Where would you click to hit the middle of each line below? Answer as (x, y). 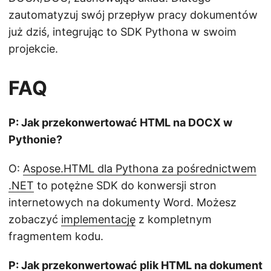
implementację (98, 220)
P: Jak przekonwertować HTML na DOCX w (120, 123)
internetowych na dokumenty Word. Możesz (122, 203)
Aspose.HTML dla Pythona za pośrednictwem (140, 169)
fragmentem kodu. (56, 237)
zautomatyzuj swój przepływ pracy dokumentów (133, 15)
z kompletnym (174, 220)
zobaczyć (35, 220)
